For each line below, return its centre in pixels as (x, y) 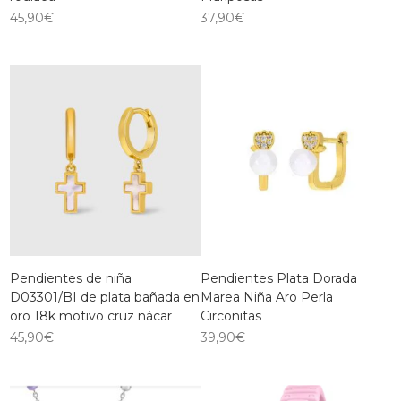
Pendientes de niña (71, 278)
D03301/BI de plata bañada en (105, 297)
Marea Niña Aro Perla (267, 297)
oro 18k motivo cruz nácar (91, 316)
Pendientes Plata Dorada (279, 278)
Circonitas (231, 316)
